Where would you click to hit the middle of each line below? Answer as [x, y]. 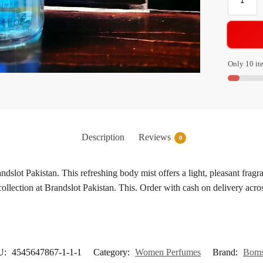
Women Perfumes [168, 252]
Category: [113, 252]
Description [103, 137]
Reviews [155, 137]
